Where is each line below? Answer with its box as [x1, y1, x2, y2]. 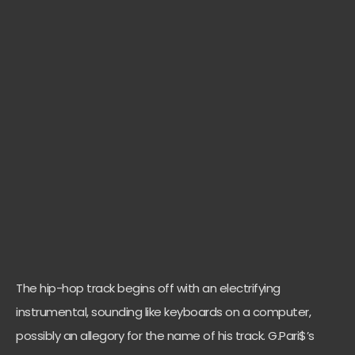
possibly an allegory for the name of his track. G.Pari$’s [16, 327, 315, 345]
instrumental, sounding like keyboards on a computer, [16, 303, 311, 321]
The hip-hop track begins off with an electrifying [16, 280, 281, 297]
